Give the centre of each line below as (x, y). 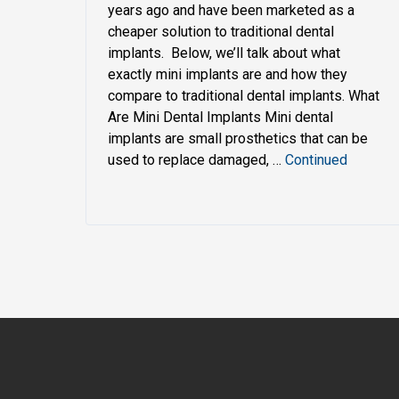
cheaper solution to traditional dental (221, 31)
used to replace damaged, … (196, 159)
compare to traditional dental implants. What (244, 95)
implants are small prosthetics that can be (238, 138)
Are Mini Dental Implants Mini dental (220, 117)
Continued (316, 159)
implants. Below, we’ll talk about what (224, 53)
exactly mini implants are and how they (228, 74)
